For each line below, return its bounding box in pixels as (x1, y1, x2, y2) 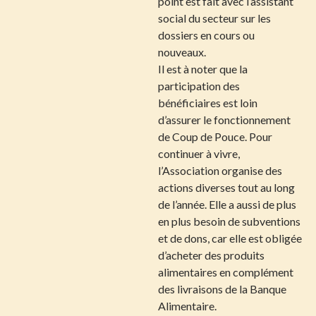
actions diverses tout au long (158, 181, 295, 194)
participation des (158, 79, 240, 92)
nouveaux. (158, 45, 206, 59)
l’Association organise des (158, 164, 282, 177)
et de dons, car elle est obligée (158, 231, 302, 245)
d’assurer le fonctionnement (158, 113, 291, 126)
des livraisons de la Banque (158, 282, 286, 296)
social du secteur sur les (158, 11, 271, 25)
